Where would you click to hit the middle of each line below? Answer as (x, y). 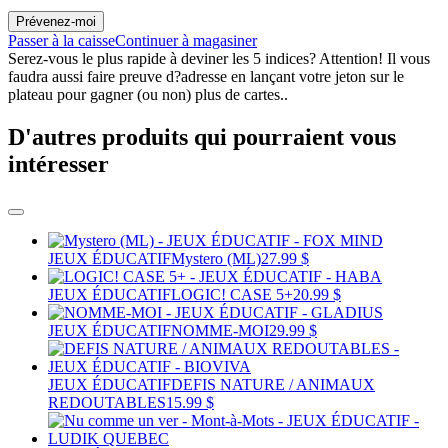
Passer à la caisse (61, 40)
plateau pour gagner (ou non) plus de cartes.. (148, 94)
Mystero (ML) (216, 258)
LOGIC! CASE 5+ (232, 294)
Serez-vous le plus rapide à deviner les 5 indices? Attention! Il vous (219, 58)
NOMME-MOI (220, 330)
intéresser (58, 163)
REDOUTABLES (107, 402)
